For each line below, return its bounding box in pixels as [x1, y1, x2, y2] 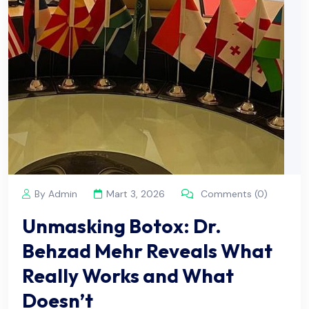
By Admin [34, 187, 77, 200]
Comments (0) [198, 187, 268, 200]
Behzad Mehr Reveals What [22, 238, 272, 263]
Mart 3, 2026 [106, 187, 165, 200]
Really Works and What [22, 263, 234, 288]
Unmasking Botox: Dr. [22, 213, 221, 238]
